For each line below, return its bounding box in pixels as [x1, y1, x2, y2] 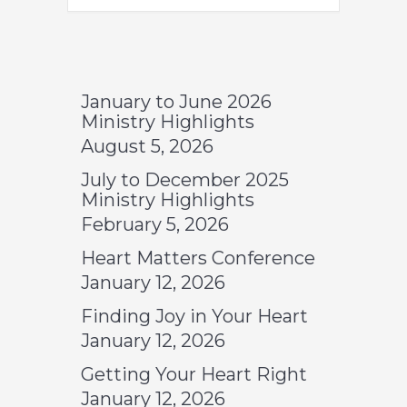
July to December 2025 [81, 169, 289, 191]
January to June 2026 [81, 91, 272, 113]
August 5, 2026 [81, 135, 213, 157]
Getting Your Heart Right [81, 363, 307, 385]
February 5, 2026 [81, 213, 229, 235]
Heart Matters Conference [81, 247, 315, 269]
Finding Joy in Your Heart [81, 305, 308, 327]
